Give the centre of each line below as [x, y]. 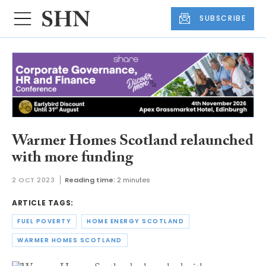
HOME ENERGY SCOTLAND [135, 221]
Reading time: [90, 180]
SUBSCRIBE [223, 18]
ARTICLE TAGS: [43, 203]
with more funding [72, 159]
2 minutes [133, 180]
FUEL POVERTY [44, 221]
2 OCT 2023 [34, 180]
